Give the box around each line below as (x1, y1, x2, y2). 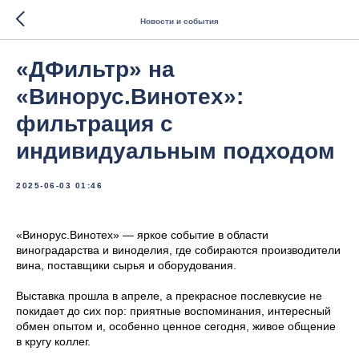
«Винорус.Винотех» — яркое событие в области (16, 228, 268, 241)
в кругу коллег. (16, 335, 91, 348)
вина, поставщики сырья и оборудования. (16, 259, 236, 272)
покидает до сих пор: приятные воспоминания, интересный (16, 305, 331, 317)
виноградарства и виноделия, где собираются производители (16, 244, 341, 256)
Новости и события (140, 16, 219, 26)
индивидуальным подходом (16, 139, 335, 163)
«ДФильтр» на (16, 57, 175, 82)
